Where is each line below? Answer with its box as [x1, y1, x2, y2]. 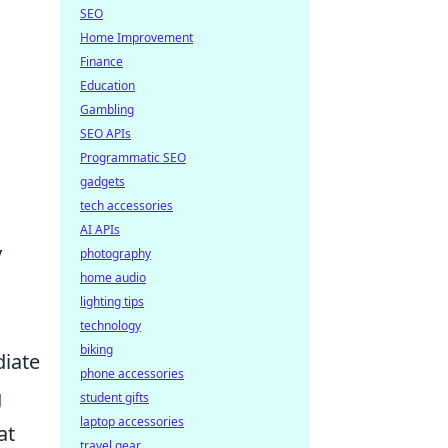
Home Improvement [80, 29, 193, 46]
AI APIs [80, 221, 120, 238]
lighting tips [80, 293, 144, 310]
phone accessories [80, 365, 184, 382]
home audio [80, 269, 146, 286]
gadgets [80, 173, 125, 190]
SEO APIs [80, 125, 131, 142]
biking [80, 341, 113, 358]
